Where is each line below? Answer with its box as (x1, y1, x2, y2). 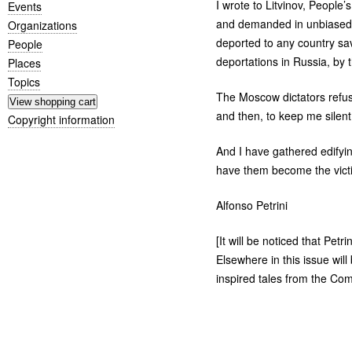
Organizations (8, 16, 77, 33)
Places (8, 54, 41, 71)
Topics (8, 73, 40, 90)
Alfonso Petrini (215, 197, 288, 213)
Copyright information (8, 111, 115, 127)
